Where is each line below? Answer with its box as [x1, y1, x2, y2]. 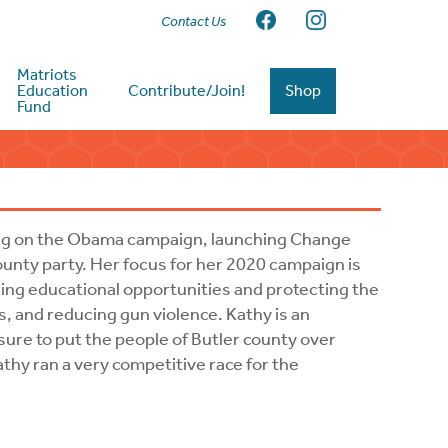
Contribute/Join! [128, 81, 246, 100]
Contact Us [161, 12, 227, 30]
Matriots [17, 65, 78, 84]
